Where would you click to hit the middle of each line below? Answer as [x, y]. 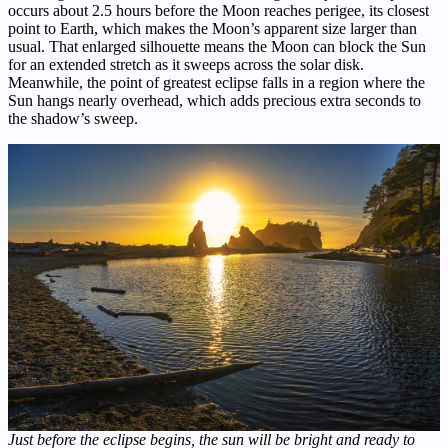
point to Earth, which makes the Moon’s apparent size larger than [212, 29]
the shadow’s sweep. [73, 119]
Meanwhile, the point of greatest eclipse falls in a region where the [216, 83]
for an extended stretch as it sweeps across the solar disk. [186, 65]
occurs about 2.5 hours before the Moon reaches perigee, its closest [218, 11]
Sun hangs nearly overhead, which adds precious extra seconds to [214, 101]
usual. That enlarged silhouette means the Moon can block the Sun [217, 47]
